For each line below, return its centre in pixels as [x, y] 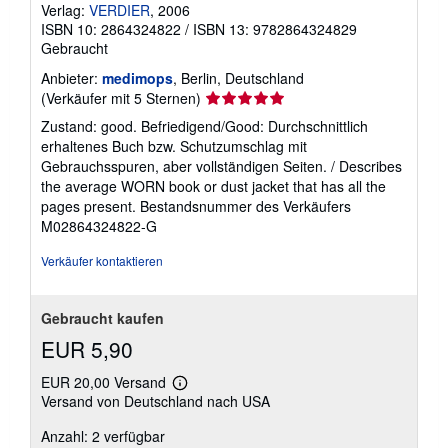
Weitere [200, 389]
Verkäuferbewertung [268, 96]
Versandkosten [221, 434]
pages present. [90, 205]
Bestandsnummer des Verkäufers [245, 205]
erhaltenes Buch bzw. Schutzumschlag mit [174, 145]
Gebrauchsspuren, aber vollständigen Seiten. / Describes [221, 165]
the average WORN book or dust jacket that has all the [213, 185]
